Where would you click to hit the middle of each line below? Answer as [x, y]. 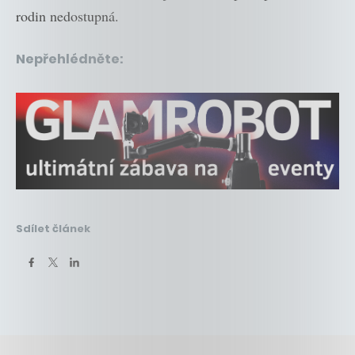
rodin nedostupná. [67, 16]
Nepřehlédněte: [70, 59]
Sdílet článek [53, 229]
